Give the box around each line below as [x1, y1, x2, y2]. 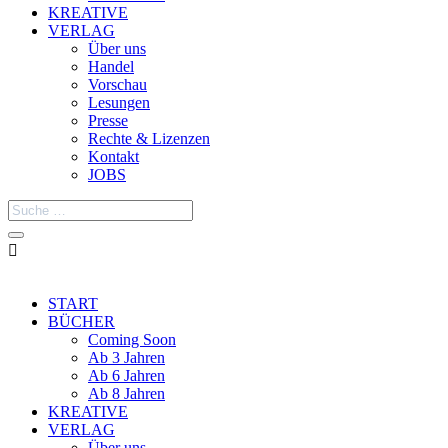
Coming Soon [88, 331, 176, 348]
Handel [88, 58, 134, 75]
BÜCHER [48, 313, 115, 330]
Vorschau [88, 76, 147, 93]
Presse [88, 112, 128, 129]
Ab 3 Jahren [88, 349, 165, 366]
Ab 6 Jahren [88, 367, 165, 384]
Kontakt [88, 148, 139, 165]
